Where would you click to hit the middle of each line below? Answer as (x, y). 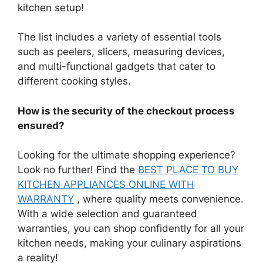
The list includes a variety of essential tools (119, 37)
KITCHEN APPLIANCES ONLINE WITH (106, 185)
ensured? (41, 125)
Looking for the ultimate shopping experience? (127, 155)
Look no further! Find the (78, 170)
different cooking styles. (74, 81)
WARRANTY (46, 199)
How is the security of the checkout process (126, 111)
